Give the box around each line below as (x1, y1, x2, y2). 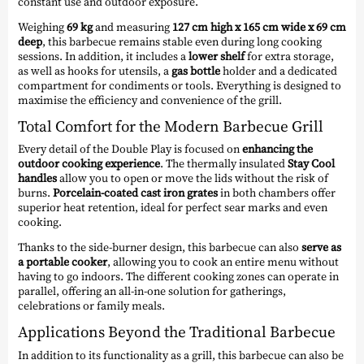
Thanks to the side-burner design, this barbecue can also (18, 239, 301, 256)
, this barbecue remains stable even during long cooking (42, 32, 322, 50)
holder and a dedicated (220, 62, 337, 79)
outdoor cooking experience (18, 155, 160, 172)
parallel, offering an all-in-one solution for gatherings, (18, 283, 286, 300)
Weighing (18, 18, 67, 35)
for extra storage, (245, 47, 334, 64)
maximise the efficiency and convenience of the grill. (18, 91, 282, 108)
